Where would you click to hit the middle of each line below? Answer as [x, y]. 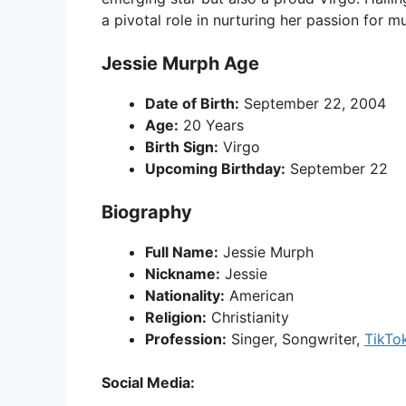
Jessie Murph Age [180, 64]
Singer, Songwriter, [295, 339]
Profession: [186, 339]
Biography [147, 213]
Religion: [176, 318]
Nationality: [185, 296]
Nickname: [183, 274]
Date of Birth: [192, 104]
